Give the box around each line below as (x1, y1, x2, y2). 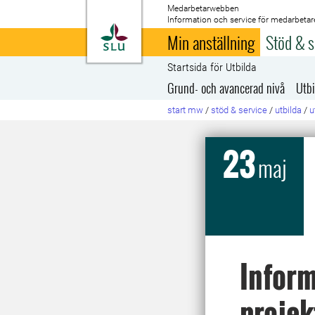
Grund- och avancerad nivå (167, 79, 285, 97)
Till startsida (127, 24, 198, 38)
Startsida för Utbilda (167, 60, 257, 74)
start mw (167, 105, 204, 115)
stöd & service (211, 105, 268, 115)
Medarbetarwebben (167, 4, 240, 13)
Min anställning (167, 30, 255, 55)
